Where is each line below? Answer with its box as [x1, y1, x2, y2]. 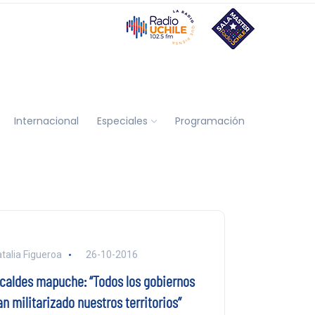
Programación [174, 113, 245, 128]
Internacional [13, 113, 79, 128]
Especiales [96, 113, 148, 128]
